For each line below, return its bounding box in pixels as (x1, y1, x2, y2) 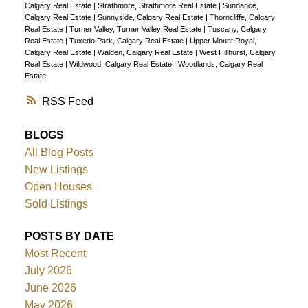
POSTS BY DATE (24, 230, 114, 243)
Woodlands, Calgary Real (177, 60, 263, 69)
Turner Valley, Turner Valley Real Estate (69, 25, 203, 34)
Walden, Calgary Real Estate (97, 48, 195, 57)
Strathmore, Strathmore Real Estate (97, 1, 219, 10)
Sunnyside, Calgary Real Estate (97, 13, 206, 22)
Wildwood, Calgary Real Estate (69, 60, 174, 69)
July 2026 (24, 265, 72, 277)
